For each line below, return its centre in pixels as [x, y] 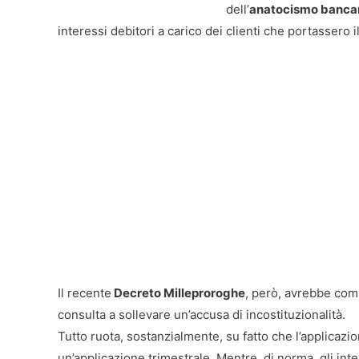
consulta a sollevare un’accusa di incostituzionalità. [202, 315]
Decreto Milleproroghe [178, 293]
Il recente [85, 293]
